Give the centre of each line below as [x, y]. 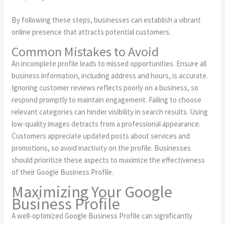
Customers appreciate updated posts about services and [101, 136]
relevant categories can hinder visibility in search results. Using [110, 111]
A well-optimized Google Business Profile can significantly [102, 215]
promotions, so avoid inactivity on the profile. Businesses [101, 148]
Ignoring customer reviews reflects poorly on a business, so [105, 87]
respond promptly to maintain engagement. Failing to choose [107, 99]
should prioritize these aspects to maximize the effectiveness [108, 160]
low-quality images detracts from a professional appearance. [106, 124]
